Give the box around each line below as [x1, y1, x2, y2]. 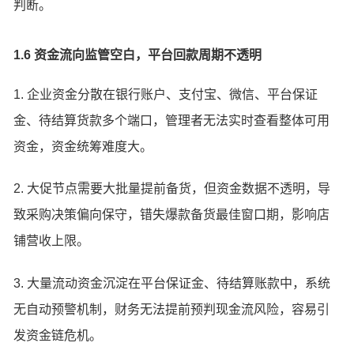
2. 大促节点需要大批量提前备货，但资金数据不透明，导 [13, 182, 331, 196]
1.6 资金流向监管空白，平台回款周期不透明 [13, 47, 262, 62]
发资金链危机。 [13, 329, 103, 342]
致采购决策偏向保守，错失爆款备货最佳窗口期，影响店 [13, 208, 330, 222]
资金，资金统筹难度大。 [13, 139, 153, 153]
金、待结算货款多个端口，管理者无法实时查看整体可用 [13, 113, 330, 127]
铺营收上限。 [13, 234, 90, 248]
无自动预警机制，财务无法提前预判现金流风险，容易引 [13, 303, 330, 316]
